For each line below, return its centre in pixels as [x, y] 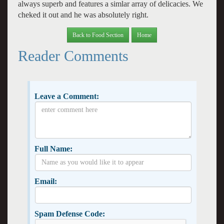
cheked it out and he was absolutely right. [83, 14]
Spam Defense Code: [69, 213]
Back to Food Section [98, 35]
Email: [45, 181]
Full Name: [53, 148]
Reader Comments [73, 55]
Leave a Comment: [66, 96]
